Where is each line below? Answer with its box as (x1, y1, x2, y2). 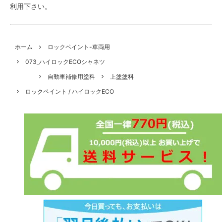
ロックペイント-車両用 (48, 43, 110, 51)
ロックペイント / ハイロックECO (25, 87, 114, 95)
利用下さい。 (10, 2, 52, 11)
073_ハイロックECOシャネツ (25, 58, 105, 66)
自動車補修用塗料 (48, 73, 95, 81)
